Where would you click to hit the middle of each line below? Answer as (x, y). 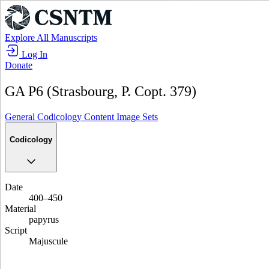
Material (20, 209)
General (21, 116)
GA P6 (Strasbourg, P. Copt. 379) (101, 91)
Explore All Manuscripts (51, 38)
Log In (33, 54)
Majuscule (48, 241)
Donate (19, 65)
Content (100, 116)
